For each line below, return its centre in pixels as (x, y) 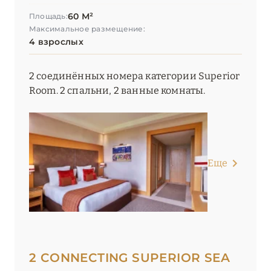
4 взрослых (56, 42)
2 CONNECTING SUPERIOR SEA (129, 258)
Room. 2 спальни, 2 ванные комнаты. (117, 91)
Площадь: (48, 16)
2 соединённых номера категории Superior (135, 76)
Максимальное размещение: (87, 29)
